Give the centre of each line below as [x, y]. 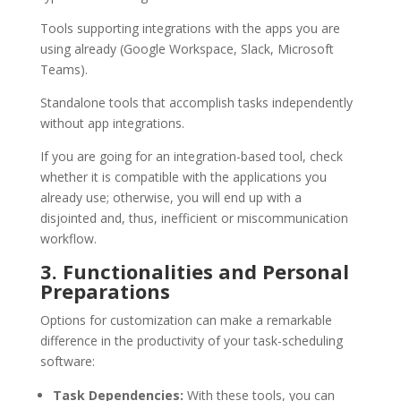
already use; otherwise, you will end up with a [171, 197]
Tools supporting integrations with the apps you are [190, 28]
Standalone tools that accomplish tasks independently [196, 102]
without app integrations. [112, 123]
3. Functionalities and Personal [194, 271]
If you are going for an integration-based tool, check [191, 156]
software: [67, 361]
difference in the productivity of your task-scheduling [191, 340]
